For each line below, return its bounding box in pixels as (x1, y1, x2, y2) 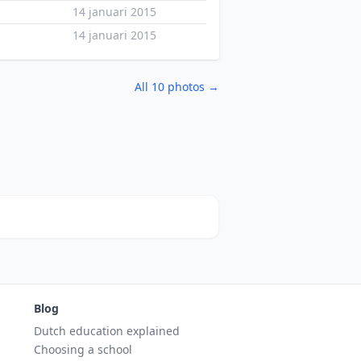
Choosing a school (34, 342, 132, 357)
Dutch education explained (34, 323, 180, 338)
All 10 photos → (135, 79, 219, 94)
